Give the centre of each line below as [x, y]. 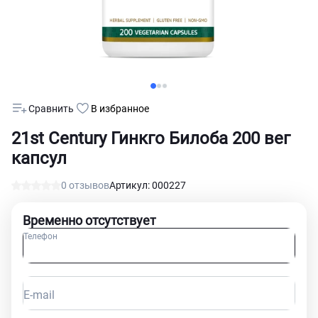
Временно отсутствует [89, 220]
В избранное [120, 109]
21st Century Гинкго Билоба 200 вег [151, 138]
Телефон [40, 236]
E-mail [39, 295]
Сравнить [51, 109]
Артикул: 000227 [148, 185]
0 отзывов [85, 185]
